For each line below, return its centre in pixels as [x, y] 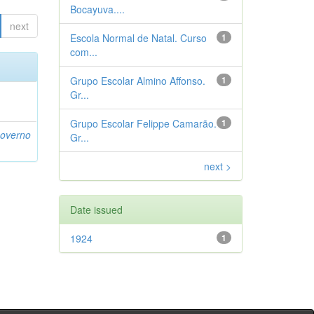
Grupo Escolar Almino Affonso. [137, 81]
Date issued [96, 210]
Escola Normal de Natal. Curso [138, 38]
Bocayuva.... [97, 9]
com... [83, 52]
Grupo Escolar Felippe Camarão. [143, 123]
